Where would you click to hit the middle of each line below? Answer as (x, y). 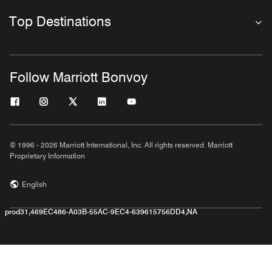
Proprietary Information (47, 156)
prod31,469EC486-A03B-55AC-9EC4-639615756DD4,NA (101, 212)
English (34, 185)
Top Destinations (60, 22)
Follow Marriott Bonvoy (79, 77)
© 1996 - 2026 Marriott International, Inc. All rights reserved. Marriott (121, 145)
